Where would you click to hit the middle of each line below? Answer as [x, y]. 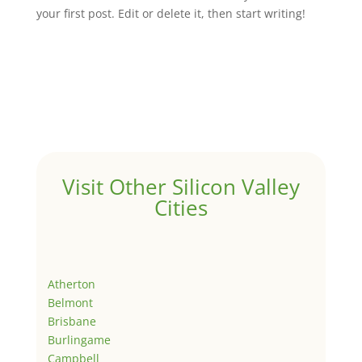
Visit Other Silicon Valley [181, 186]
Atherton [71, 284]
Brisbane [72, 321]
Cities [181, 207]
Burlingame [79, 339]
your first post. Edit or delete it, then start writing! [170, 13]
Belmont [70, 302]
